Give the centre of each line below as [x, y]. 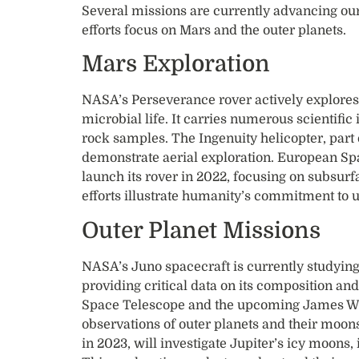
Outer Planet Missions [201, 230]
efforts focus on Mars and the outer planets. [214, 31]
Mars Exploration [176, 65]
